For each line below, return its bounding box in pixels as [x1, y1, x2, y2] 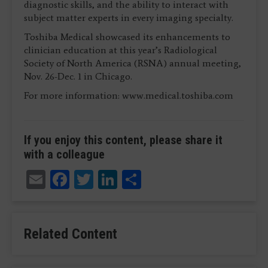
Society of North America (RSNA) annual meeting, [24, 57, 241, 69]
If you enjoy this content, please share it [24, 133, 223, 148]
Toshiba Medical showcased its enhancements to [24, 31, 230, 43]
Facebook [69, 166, 146, 189]
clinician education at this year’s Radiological [24, 44, 217, 56]
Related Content [24, 225, 117, 242]
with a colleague [24, 147, 105, 162]
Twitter [93, 166, 152, 189]
